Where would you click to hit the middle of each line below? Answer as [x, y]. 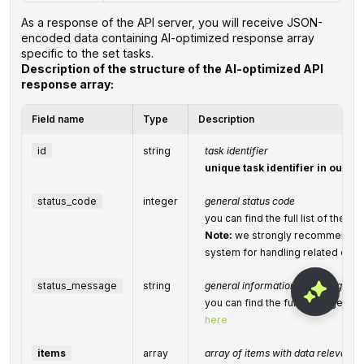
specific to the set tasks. [87, 53]
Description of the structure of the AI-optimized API [172, 68]
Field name [58, 119]
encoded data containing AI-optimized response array [167, 37]
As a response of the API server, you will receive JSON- [171, 22]
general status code [249, 201]
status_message [77, 285]
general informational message [276, 285]
